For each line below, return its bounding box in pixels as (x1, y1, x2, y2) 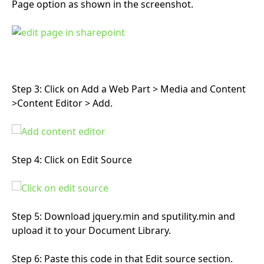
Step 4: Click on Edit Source (12, 153, 132, 167)
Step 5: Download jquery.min (12, 210, 140, 223)
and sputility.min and (142, 210, 235, 223)
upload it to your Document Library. (12, 224, 171, 237)
